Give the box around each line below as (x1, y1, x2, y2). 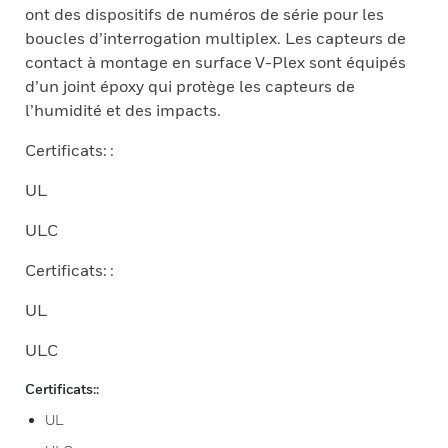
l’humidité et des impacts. (25, 100, 221, 120)
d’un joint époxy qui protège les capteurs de (25, 76, 355, 96)
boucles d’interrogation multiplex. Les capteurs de (25, 28, 406, 48)
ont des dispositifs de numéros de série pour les (25, 4, 384, 24)
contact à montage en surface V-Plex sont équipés (25, 52, 406, 72)
